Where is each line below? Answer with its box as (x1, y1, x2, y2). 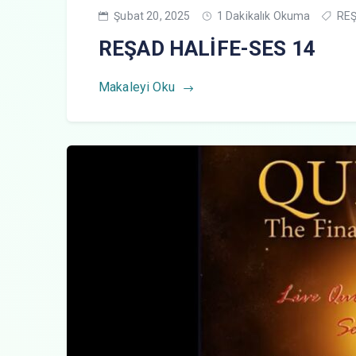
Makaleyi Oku (99, 79, 178, 95)
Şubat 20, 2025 (111, 10, 191, 22)
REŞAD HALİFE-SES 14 (99, 37, 315, 60)
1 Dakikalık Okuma (214, 10, 311, 22)
